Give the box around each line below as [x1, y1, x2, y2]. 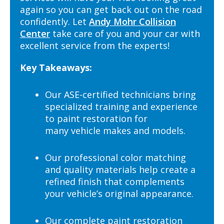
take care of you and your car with [50, 27, 200, 39]
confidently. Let [20, 15, 89, 27]
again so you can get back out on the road [20, 3, 202, 15]
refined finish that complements [45, 175, 184, 187]
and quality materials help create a [45, 163, 195, 175]
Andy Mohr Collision [89, 15, 176, 27]
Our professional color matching [45, 151, 186, 163]
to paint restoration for [45, 112, 147, 124]
